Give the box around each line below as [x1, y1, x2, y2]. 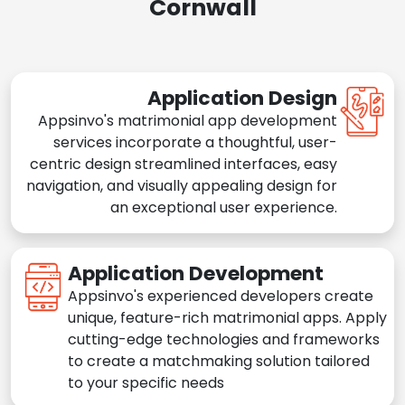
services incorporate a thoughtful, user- [53, 132, 337, 154]
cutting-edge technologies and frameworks [68, 329, 380, 351]
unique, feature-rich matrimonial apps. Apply [68, 307, 387, 329]
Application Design [147, 84, 337, 113]
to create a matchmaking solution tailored [68, 351, 370, 372]
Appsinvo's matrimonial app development [38, 110, 337, 132]
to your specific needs [68, 372, 224, 394]
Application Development [68, 259, 324, 288]
